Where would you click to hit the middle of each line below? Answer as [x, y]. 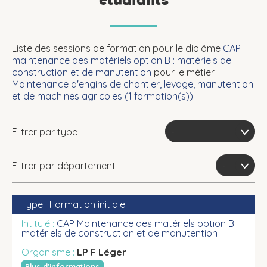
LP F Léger [102, 252]
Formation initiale [87, 204]
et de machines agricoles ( [70, 96]
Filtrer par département [64, 165]
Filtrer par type [45, 131]
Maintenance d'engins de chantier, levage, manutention [133, 84]
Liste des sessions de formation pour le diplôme [117, 48]
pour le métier [183, 72]
